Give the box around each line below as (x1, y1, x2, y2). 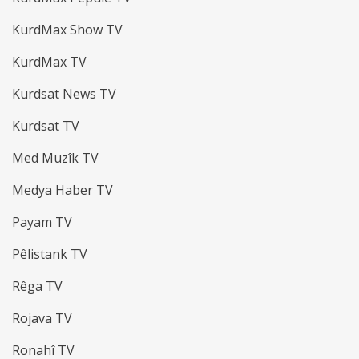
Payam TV (12, 213, 72, 232)
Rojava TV (12, 309, 72, 328)
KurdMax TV (12, 53, 87, 71)
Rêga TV (12, 277, 63, 296)
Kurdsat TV (12, 117, 79, 135)
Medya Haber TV (12, 181, 113, 200)
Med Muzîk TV (12, 149, 99, 167)
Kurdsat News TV (12, 85, 116, 103)
